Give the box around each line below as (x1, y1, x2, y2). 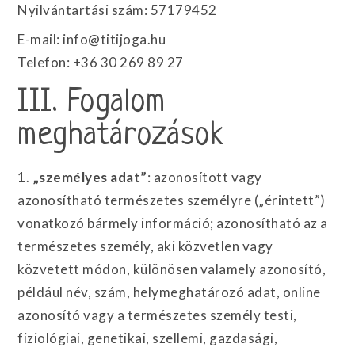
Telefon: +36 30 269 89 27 (17, 54, 184, 71)
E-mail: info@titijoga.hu (17, 31, 166, 48)
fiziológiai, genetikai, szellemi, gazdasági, (17, 330, 278, 346)
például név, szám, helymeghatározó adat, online (17, 284, 321, 300)
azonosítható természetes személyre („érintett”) (17, 192, 326, 208)
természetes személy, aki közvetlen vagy (17, 238, 273, 254)
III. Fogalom (17, 86, 166, 120)
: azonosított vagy (147, 169, 262, 185)
